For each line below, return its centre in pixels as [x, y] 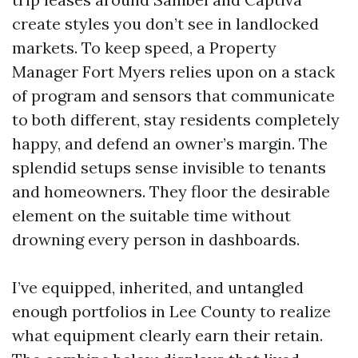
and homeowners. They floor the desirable [171, 191]
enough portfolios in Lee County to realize [171, 311]
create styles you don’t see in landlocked [165, 24]
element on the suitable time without [151, 215]
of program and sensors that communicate [173, 95]
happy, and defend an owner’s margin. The [170, 143]
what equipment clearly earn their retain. [167, 335]
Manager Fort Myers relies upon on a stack [173, 72]
